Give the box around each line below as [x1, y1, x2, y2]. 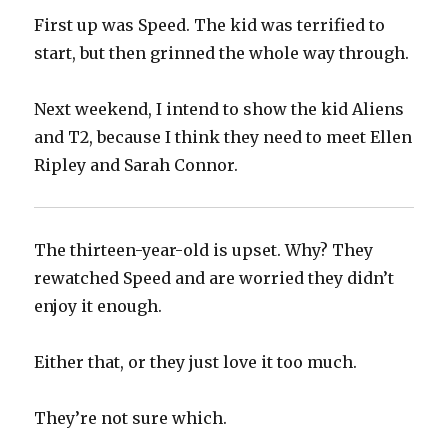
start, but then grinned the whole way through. [34, 43, 410, 64]
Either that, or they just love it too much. [34, 352, 358, 373]
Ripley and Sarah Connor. [34, 155, 239, 176]
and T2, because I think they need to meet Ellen [34, 127, 413, 148]
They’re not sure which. [34, 408, 228, 429]
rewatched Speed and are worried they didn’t [34, 268, 395, 289]
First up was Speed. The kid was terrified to [34, 15, 386, 36]
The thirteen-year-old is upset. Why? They [34, 240, 374, 261]
